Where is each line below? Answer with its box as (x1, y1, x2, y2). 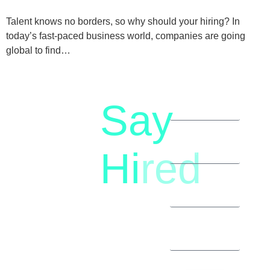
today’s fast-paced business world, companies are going (6, 31, 245, 41)
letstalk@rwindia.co (22, 102, 126, 116)
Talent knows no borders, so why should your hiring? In (6, 16, 240, 27)
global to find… (6, 45, 71, 55)
